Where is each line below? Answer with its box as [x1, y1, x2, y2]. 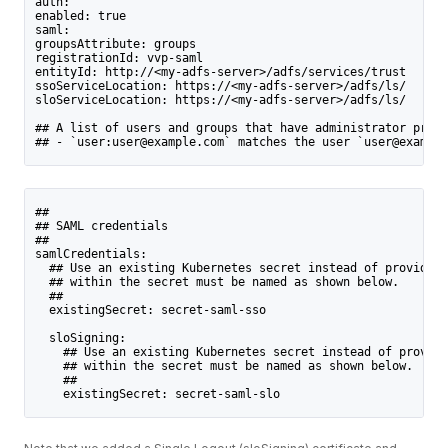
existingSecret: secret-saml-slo [34, 387, 280, 402]
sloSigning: [34, 331, 126, 346]
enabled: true [34, 8, 126, 23]
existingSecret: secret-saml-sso [34, 303, 266, 318]
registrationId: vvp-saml [34, 50, 203, 65]
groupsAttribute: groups [34, 36, 196, 51]
